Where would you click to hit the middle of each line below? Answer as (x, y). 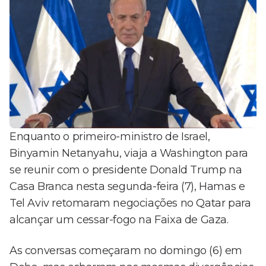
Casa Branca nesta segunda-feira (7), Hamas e (127, 187)
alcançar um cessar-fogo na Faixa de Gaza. (119, 220)
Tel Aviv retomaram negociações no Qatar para (130, 203)
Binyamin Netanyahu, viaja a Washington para (129, 153)
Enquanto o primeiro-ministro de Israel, (110, 137)
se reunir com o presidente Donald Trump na (126, 170)
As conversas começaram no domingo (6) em (126, 251)
